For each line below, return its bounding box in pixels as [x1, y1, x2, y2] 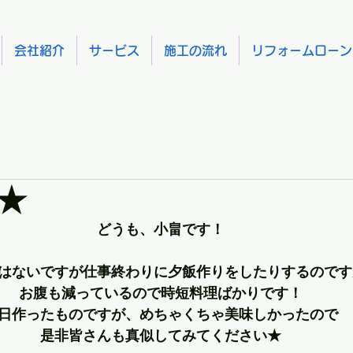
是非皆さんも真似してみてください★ [40, 328, 281, 344]
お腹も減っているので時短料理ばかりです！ [19, 285, 303, 301]
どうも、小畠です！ [97, 221, 225, 237]
